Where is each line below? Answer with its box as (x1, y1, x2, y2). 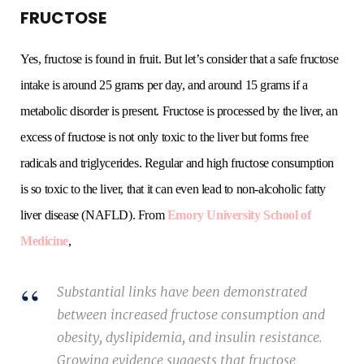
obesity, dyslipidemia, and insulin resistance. (57, 329, 323, 346)
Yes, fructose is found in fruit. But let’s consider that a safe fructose (20, 52, 339, 67)
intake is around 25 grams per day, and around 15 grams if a (20, 78, 308, 93)
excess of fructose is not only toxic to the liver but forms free (20, 130, 309, 145)
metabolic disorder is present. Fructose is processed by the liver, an (20, 104, 338, 119)
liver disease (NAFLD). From (20, 208, 167, 223)
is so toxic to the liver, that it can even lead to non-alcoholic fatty (20, 182, 327, 197)
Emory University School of (167, 208, 311, 223)
